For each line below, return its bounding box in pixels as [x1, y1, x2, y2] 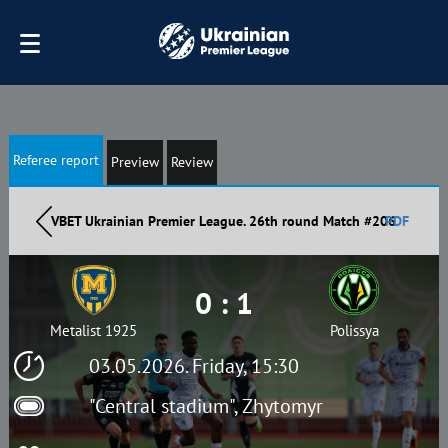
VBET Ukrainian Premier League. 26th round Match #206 [51, 212, 397, 230]
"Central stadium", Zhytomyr [88, 393, 323, 419]
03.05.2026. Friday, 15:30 [88, 353, 299, 379]
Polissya [329, 321, 379, 340]
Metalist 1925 [50, 321, 138, 340]
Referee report [12, 151, 99, 169]
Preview [110, 153, 159, 171]
